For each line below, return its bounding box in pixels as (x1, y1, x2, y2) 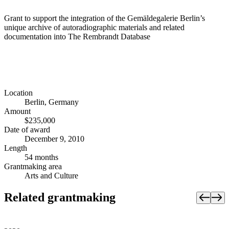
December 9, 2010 (25, 134, 84, 144)
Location (4, 88, 33, 98)
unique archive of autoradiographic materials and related (4, 22, 185, 32)
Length (4, 144, 27, 153)
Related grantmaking (4, 191, 116, 204)
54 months (25, 153, 58, 162)
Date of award (4, 125, 50, 134)
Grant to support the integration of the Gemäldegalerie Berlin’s (4, 13, 205, 22)
